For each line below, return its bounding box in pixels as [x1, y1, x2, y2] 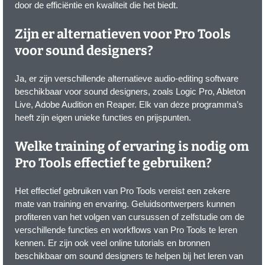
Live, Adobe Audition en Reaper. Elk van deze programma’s [15, 99, 243, 110]
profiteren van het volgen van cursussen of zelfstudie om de [15, 212, 244, 222]
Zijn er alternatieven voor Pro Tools [15, 26, 231, 43]
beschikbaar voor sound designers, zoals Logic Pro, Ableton [15, 86, 245, 97]
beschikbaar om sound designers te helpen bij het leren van [15, 251, 243, 261]
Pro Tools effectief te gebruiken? [15, 155, 212, 172]
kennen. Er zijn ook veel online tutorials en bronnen [15, 238, 210, 248]
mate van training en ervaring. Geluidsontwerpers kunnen [15, 199, 235, 209]
